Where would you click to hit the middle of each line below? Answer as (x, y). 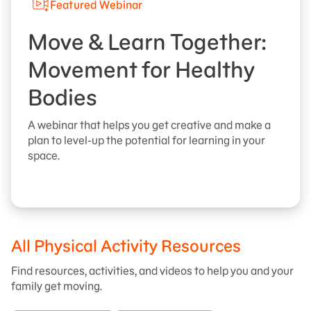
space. (44, 155)
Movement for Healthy (141, 69)
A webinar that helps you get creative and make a (149, 125)
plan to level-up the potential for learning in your (146, 140)
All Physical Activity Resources (126, 246)
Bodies (62, 97)
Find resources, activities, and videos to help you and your (152, 270)
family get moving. (57, 286)
